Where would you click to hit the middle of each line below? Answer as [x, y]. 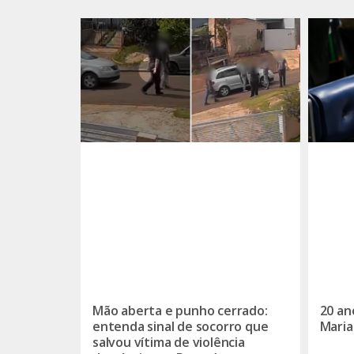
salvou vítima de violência [169, 342]
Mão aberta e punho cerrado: [180, 310]
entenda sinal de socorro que [181, 326]
